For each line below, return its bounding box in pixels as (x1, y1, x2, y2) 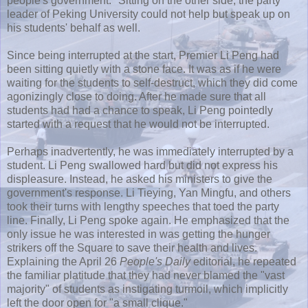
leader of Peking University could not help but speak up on (7, 8, 290, 20)
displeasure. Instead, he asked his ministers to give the (7, 173, 272, 185)
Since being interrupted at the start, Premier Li (7, 49, 232, 61)
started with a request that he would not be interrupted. (7, 118, 269, 130)
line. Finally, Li (7, 214, 80, 226)
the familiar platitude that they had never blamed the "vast (7, 269, 285, 281)
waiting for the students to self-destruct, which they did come (7, 76, 298, 89)
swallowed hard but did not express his (86, 159, 278, 171)
